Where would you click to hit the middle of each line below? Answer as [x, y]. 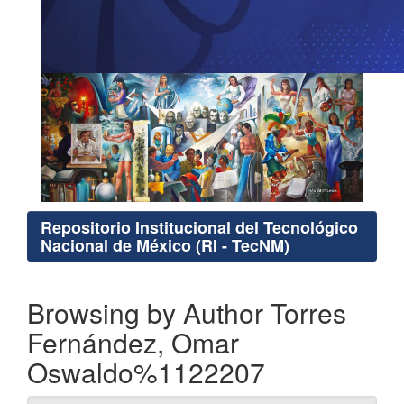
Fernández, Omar [133, 343]
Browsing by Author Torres [187, 313]
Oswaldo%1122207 [146, 372]
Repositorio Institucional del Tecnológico [199, 228]
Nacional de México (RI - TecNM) [165, 246]
